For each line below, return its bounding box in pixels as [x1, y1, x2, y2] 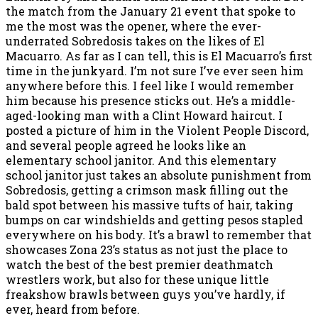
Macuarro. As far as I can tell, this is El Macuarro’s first [6, 48, 312, 63]
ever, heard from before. [6, 301, 140, 317]
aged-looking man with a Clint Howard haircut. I [6, 107, 283, 123]
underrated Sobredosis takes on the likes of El [6, 33, 265, 48]
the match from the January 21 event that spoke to [6, 3, 295, 18]
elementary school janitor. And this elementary [6, 152, 277, 168]
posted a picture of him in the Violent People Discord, [6, 122, 309, 138]
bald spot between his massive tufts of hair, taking [6, 197, 293, 212]
